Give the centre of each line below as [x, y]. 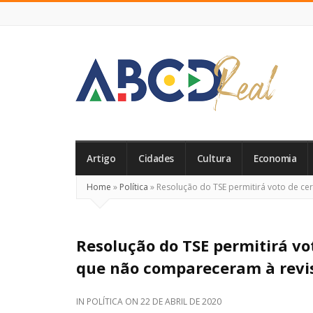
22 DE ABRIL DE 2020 [181, 301]
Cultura [213, 159]
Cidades [156, 159]
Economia [275, 159]
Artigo [101, 159]
